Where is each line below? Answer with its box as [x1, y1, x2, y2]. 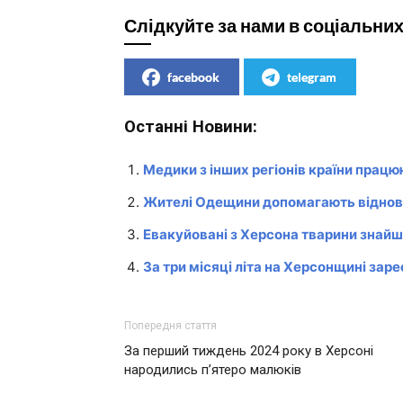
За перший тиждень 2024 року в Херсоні [124, 342, 373, 359]
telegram [287, 68, 336, 85]
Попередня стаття [124, 318, 217, 332]
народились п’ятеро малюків [124, 361, 301, 378]
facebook [167, 68, 219, 85]
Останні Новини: [124, 116, 257, 137]
